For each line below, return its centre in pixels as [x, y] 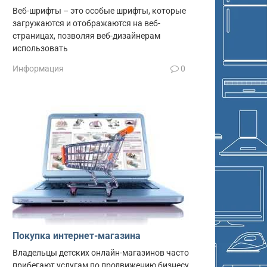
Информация [38, 68]
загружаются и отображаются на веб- [86, 24]
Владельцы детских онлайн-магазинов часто [101, 253]
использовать [40, 49]
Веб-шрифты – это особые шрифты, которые [99, 11]
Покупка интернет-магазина [77, 235]
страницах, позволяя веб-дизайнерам [86, 36]
